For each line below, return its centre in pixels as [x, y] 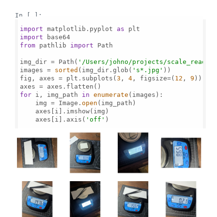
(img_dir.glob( [105, 70]
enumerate [111, 94]
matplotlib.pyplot [80, 29]
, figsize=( [154, 78]
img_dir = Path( [49, 62]
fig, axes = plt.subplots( [69, 78]
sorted [67, 70]
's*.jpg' [148, 70]
